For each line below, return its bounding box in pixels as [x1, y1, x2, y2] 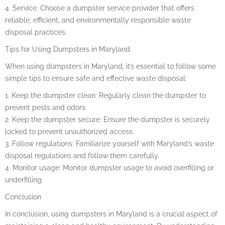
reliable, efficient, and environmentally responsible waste [5, 16, 191, 24]
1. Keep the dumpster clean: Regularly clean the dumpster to [5, 91, 206, 99]
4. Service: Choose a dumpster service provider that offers [5, 4, 194, 12]
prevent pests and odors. [5, 103, 87, 111]
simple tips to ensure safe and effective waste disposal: [5, 74, 187, 82]
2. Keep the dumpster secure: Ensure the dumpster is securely [5, 115, 210, 124]
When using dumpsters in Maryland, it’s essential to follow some [5, 62, 216, 70]
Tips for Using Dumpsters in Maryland [5, 45, 130, 53]
